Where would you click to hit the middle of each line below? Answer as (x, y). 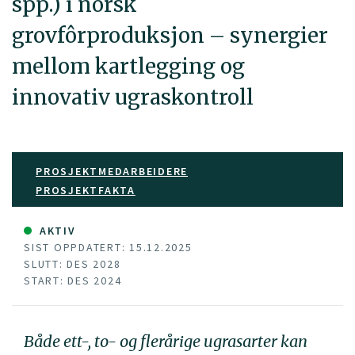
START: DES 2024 (73, 280)
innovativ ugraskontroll (133, 97)
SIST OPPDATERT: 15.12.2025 (108, 247)
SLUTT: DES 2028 (73, 263)
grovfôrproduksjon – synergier (170, 35)
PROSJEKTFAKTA (86, 190)
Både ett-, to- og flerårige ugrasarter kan (166, 341)
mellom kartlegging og (128, 66)
